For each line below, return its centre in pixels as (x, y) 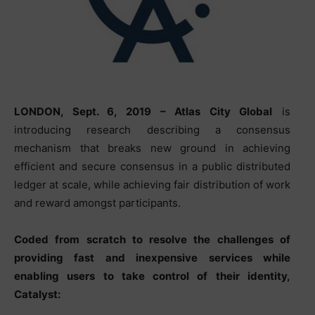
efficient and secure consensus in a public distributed (152, 167)
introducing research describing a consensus (152, 130)
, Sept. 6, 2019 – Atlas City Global (167, 112)
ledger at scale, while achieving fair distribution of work (152, 185)
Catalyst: (37, 295)
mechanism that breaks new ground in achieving (152, 148)
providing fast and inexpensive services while (152, 258)
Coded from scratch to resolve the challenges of (152, 240)
